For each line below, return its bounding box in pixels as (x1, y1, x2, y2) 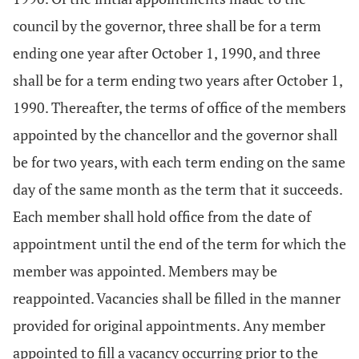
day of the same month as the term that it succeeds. (13, 179, 342, 199)
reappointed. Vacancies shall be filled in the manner (13, 288, 341, 308)
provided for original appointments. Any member (13, 316, 325, 335)
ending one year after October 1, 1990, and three (13, 43, 321, 63)
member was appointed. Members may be (13, 261, 277, 280)
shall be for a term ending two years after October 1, (13, 71, 342, 90)
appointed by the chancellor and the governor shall (13, 125, 337, 144)
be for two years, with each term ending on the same (13, 152, 345, 171)
